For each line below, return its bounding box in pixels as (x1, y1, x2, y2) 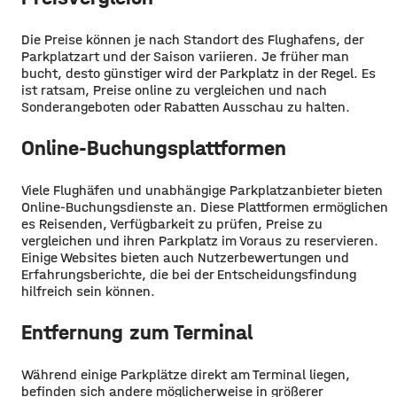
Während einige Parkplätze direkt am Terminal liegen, (21, 366, 350, 384)
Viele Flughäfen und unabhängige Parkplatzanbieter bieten (21, 182, 383, 199)
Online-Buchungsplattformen (21, 136, 286, 161)
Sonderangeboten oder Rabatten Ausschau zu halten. (21, 98, 350, 116)
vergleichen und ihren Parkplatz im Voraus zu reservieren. (21, 232, 378, 250)
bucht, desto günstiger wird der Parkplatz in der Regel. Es (21, 65, 376, 82)
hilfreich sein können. (21, 283, 155, 300)
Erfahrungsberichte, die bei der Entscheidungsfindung (21, 266, 356, 284)
